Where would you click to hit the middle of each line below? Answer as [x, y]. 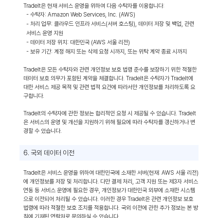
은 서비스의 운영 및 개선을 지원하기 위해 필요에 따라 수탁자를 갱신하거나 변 [109, 122]
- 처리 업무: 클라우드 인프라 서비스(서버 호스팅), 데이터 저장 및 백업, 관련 [110, 24]
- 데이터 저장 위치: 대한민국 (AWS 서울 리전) [78, 42]
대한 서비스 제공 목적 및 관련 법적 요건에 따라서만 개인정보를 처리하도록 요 [109, 87]
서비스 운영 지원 [45, 33]
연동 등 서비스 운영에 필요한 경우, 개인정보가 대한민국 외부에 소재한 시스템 [109, 190]
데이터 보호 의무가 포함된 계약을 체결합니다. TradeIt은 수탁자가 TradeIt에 [108, 78]
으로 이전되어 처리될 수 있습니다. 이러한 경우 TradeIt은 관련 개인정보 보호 [108, 199]
